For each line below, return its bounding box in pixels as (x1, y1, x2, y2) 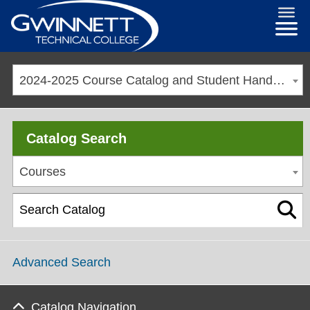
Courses (19, 165, 66, 179)
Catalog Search (26, 131, 127, 146)
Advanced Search (12, 255, 111, 269)
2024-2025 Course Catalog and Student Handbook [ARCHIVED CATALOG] (273, 73, 285, 87)
